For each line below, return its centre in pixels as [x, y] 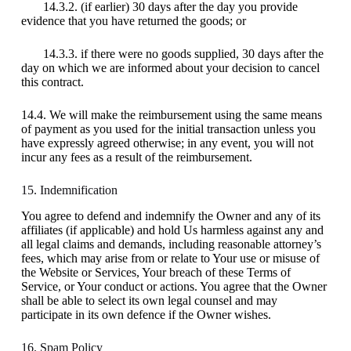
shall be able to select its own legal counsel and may [149, 300]
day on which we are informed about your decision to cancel [170, 67]
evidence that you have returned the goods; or [133, 20]
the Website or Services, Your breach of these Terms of [156, 272]
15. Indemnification [69, 190]
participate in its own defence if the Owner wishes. [146, 314]
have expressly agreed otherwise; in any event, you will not [167, 143]
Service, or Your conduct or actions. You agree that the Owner [174, 286]
